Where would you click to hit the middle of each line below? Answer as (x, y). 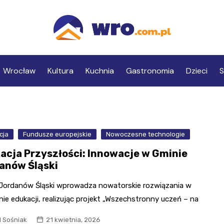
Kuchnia (99, 71)
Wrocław (19, 71)
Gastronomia (150, 71)
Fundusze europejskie (57, 134)
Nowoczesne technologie (146, 134)
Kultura (60, 71)
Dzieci (196, 71)
